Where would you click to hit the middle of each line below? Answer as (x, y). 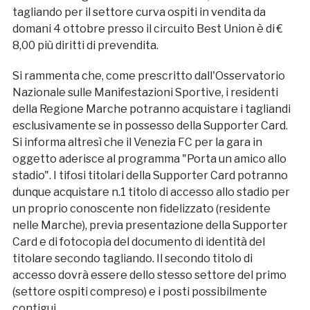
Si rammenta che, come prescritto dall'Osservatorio (148, 75)
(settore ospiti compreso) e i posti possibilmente (139, 291)
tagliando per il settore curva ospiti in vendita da (139, 12)
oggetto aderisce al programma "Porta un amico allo (149, 158)
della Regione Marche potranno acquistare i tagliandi (151, 109)
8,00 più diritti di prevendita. (85, 45)
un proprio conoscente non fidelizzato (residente (141, 208)
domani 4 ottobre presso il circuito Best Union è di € (147, 28)
